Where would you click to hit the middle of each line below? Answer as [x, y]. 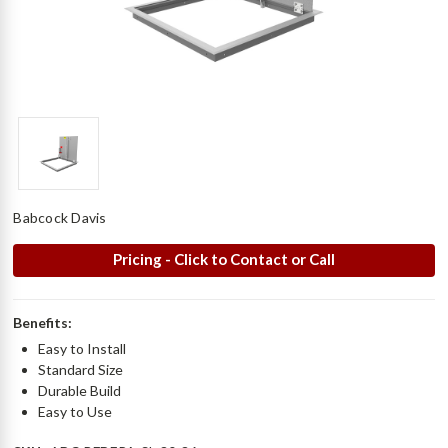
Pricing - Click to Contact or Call [223, 259]
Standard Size [81, 370]
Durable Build [80, 391]
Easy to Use [75, 412]
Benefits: [43, 323]
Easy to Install [82, 349]
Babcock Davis [60, 218]
